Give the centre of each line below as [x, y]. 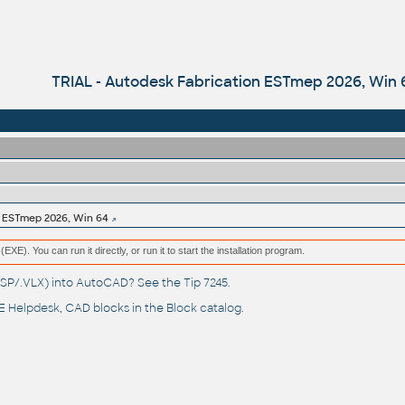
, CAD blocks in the [113, 309]
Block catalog [203, 309]
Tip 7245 [205, 283]
